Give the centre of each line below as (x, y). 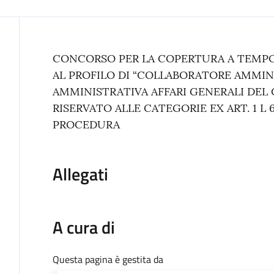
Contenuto (90, 62)
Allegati (80, 174)
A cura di (83, 227)
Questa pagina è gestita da (108, 259)
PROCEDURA (86, 124)
